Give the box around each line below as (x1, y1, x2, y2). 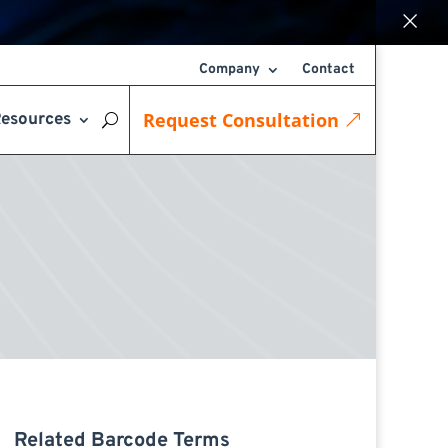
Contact (302, 61, 355, 78)
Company (199, 61, 260, 78)
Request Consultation (143, 108, 339, 132)
